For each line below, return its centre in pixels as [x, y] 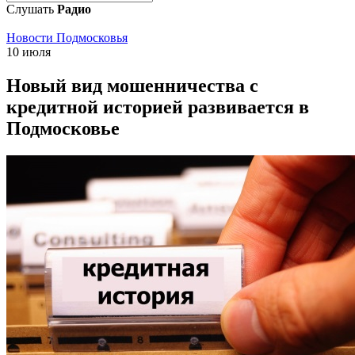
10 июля [29, 52]
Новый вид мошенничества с [132, 85]
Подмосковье [63, 128]
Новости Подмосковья [67, 38]
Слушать [32, 9]
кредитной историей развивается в [158, 107]
